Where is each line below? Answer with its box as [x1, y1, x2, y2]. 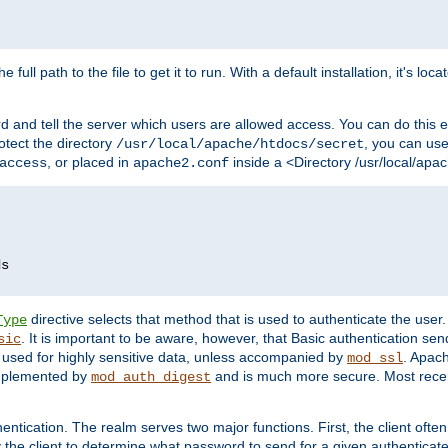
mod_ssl [347, 349, 403, 366]
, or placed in [47, 153, 133, 170]
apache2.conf [133, 154, 229, 171]
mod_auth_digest [91, 368, 211, 385]
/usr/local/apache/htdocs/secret [116, 135, 364, 152]
